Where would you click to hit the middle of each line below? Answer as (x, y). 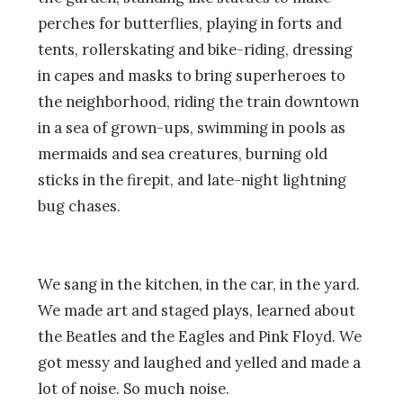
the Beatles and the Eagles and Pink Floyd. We (200, 337)
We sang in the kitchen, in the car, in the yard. (199, 285)
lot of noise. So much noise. (134, 389)
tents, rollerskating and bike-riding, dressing (195, 49)
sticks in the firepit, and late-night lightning (192, 179)
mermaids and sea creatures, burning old (183, 153)
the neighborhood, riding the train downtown (198, 101)
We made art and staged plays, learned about (197, 311)
